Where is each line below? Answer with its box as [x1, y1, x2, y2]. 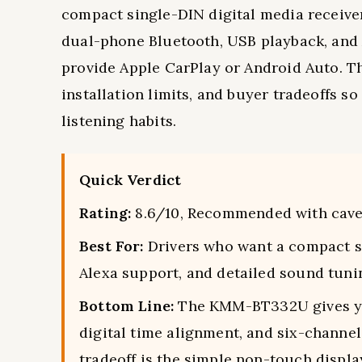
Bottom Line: [79, 296, 175, 315]
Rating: [79, 203, 132, 222]
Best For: [79, 236, 144, 255]
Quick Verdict [79, 170, 182, 189]
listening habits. [61, 111, 177, 130]
